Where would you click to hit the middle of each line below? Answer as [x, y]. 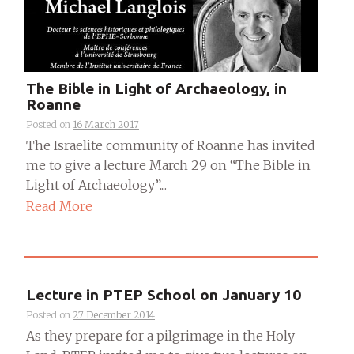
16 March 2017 [106, 124]
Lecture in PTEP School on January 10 [164, 294]
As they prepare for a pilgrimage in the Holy [160, 335]
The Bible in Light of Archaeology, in [156, 88]
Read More [59, 206]
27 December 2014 [114, 314]
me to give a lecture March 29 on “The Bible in [168, 165]
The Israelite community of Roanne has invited [171, 145]
